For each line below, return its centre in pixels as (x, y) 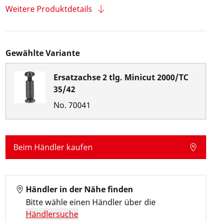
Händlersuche (52, 214)
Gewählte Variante (42, 53)
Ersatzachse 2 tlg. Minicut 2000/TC (121, 77)
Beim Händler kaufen (53, 147)
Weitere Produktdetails (49, 9)
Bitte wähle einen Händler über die (90, 202)
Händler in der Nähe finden (79, 189)
